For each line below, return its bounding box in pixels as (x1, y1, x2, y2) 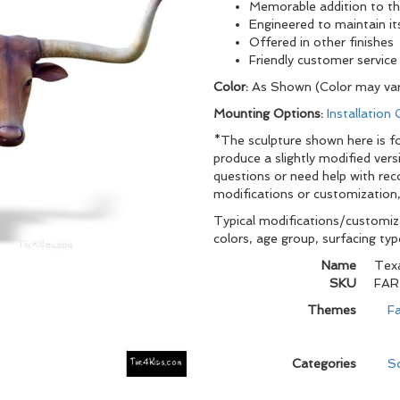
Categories (292, 356, 356, 371)
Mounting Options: (213, 106, 327, 121)
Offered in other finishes (249, 35, 394, 49)
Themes (307, 303, 356, 317)
